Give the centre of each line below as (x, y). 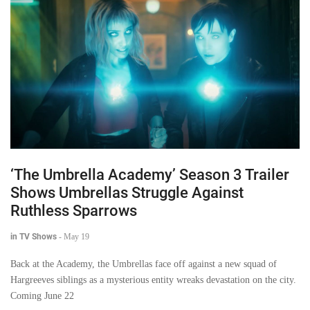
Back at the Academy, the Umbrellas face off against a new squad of (144, 264)
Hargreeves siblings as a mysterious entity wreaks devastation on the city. (153, 280)
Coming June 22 (42, 295)
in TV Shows (34, 236)
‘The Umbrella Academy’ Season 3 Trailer (150, 174)
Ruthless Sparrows (74, 210)
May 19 (76, 236)
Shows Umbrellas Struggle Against (127, 192)
